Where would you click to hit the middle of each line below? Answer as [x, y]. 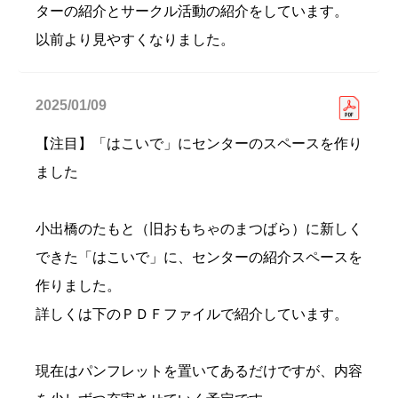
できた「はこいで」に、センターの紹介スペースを [199, 257]
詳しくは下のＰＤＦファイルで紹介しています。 [192, 314]
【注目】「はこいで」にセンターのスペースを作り [199, 143]
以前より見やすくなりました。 [135, 40]
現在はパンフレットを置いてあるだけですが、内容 [199, 371]
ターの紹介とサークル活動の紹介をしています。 [192, 11]
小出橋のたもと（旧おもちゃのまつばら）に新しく [199, 229]
